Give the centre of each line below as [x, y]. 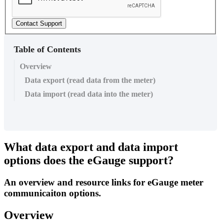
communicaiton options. [53, 193]
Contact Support [39, 24]
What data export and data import [91, 147]
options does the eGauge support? [89, 160]
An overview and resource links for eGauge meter [104, 182]
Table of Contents [47, 50]
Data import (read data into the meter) [89, 94]
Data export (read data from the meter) [90, 80]
